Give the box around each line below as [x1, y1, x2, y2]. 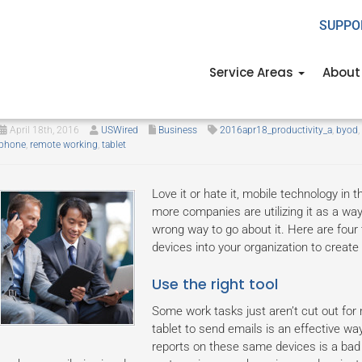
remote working [29, 139, 98, 150]
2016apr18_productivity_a [219, 124, 332, 136]
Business [158, 124, 197, 136]
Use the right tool [151, 274, 278, 294]
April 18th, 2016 [6, 124, 79, 136]
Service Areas [209, 64, 297, 81]
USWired [100, 124, 138, 136]
